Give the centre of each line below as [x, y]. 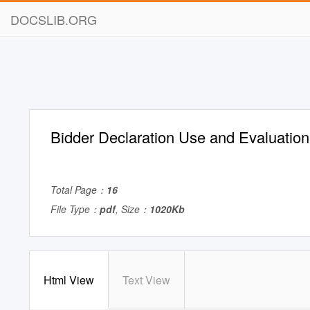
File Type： [75, 209]
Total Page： [79, 190]
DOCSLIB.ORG [54, 19]
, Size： [133, 209]
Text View [146, 280]
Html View [69, 280]
